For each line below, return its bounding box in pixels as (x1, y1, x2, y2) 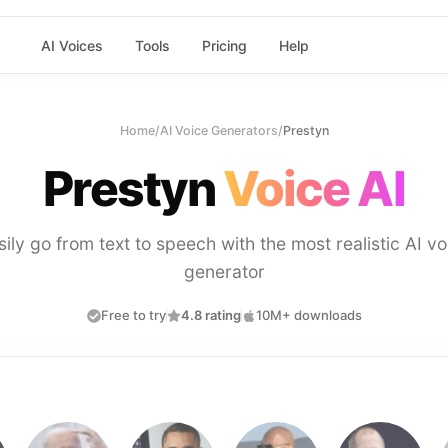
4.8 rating (180, 307, 241, 323)
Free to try (100, 307, 166, 323)
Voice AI (223, 159, 405, 218)
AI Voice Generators (159, 123, 278, 138)
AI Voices (40, 36, 103, 54)
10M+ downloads (255, 307, 362, 323)
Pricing (201, 36, 247, 54)
